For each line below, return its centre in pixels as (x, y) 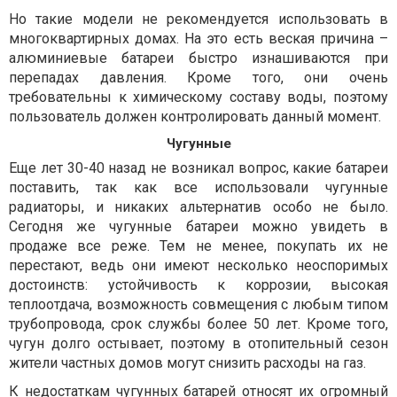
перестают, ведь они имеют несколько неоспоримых (198, 265)
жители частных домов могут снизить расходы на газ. (187, 362)
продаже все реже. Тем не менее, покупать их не (198, 245)
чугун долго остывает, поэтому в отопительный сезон (198, 343)
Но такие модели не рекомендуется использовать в (198, 19)
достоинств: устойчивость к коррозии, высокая (198, 284)
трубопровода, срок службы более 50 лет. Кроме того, (198, 323)
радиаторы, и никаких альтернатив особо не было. (198, 206)
